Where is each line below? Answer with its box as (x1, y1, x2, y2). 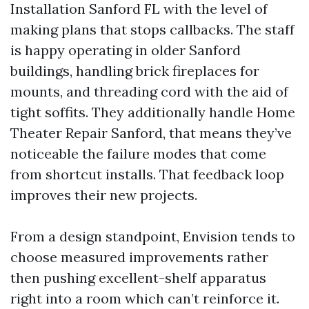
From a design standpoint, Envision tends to (10, 228, 295, 245)
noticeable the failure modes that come (10, 145, 266, 162)
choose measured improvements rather (10, 248, 268, 266)
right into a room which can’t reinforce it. (10, 290, 279, 307)
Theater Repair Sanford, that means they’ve (10, 124, 292, 141)
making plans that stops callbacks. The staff (10, 21, 295, 38)
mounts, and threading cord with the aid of (10, 83, 288, 100)
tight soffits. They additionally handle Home (10, 103, 295, 121)
